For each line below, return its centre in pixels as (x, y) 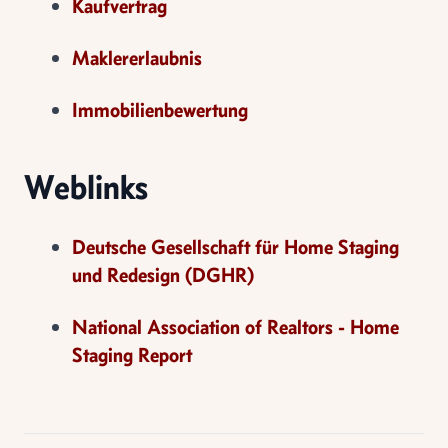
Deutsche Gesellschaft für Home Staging (235, 246)
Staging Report (132, 354)
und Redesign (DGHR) (163, 274)
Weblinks (86, 186)
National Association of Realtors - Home (235, 326)
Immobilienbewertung (160, 109)
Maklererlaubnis (137, 57)
